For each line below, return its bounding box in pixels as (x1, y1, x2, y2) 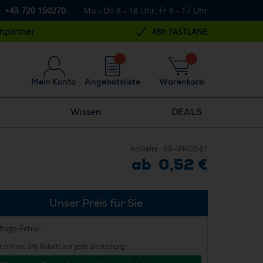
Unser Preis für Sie (49, 195, 143, 210)
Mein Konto (31, 76, 76, 87)
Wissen (70, 106, 101, 118)
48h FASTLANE (151, 26, 208, 37)
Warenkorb (159, 76, 204, 87)
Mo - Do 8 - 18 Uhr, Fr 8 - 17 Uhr (83, 5, 208, 16)
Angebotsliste (85, 76, 140, 87)
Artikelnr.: (130, 144, 164, 154)
